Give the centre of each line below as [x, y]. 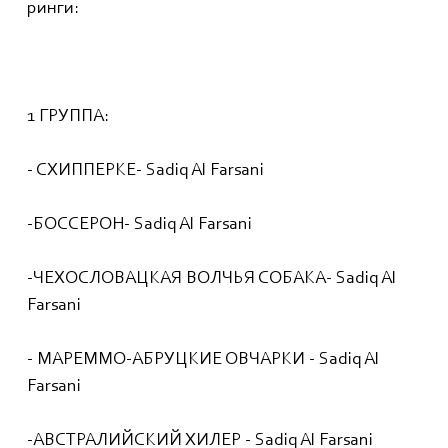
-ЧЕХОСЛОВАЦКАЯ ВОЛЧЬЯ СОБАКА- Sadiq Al [211, 279]
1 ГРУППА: [68, 117]
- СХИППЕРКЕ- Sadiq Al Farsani [145, 171]
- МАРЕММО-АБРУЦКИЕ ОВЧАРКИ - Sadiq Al [203, 360]
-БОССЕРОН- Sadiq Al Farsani [139, 225]
